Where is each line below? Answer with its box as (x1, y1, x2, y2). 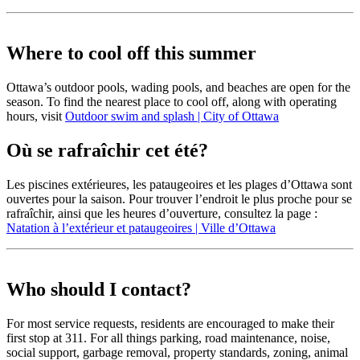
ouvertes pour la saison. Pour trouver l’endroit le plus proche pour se (6, 192, 352, 206)
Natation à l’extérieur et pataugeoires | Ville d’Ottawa (6, 221, 276, 235)
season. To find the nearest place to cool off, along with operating (6, 95, 337, 109)
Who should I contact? (6, 278, 191, 300)
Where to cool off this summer (6, 43, 256, 64)
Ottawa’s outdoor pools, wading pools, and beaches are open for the (6, 80, 350, 95)
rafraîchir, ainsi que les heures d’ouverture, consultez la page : (6, 207, 317, 220)
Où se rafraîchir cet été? (6, 140, 208, 162)
